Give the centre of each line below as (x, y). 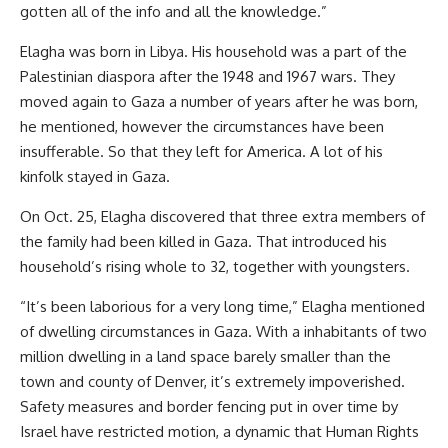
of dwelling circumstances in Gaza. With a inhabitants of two (223, 331)
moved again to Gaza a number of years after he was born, (219, 101)
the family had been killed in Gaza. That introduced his (203, 241)
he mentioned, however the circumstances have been (202, 126)
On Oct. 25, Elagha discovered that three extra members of (222, 216)
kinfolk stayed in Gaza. (95, 176)
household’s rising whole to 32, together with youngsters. (215, 266)
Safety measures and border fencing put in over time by (209, 406)
